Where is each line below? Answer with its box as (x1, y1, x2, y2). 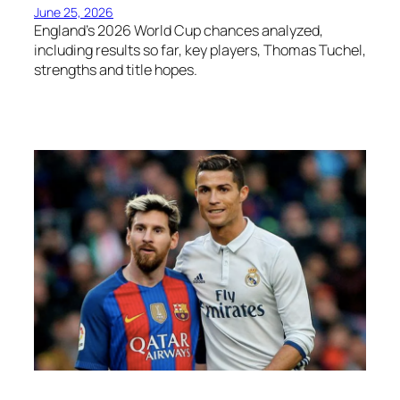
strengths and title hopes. (34, 59, 197, 79)
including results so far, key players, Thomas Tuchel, (34, 39, 366, 60)
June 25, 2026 (34, 3, 113, 21)
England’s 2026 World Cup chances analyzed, (34, 20, 323, 40)
